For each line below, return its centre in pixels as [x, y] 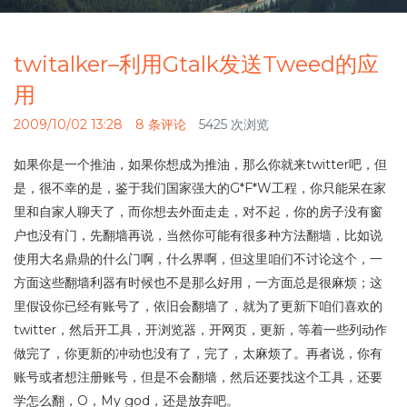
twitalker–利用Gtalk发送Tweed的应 [196, 65]
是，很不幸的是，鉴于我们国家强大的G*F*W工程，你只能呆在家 [200, 189]
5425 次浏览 [234, 125]
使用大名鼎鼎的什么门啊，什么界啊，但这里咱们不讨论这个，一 [198, 259]
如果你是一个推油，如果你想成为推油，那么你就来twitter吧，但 [200, 165]
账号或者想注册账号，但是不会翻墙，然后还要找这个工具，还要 [198, 377]
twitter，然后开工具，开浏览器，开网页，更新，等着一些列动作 [200, 330]
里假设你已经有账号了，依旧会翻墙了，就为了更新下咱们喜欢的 [198, 307]
